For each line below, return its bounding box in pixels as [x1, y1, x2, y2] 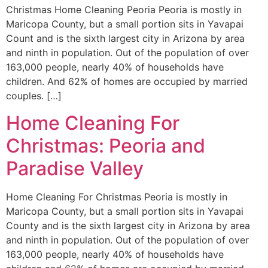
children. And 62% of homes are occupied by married [6, 75, 248, 88]
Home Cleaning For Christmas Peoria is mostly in [6, 190, 227, 203]
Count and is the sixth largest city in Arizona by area [6, 32, 245, 45]
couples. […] [6, 90, 62, 102]
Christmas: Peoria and [6, 133, 205, 157]
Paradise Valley [6, 156, 144, 180]
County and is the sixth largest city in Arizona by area [6, 219, 250, 232]
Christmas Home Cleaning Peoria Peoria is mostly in [6, 4, 242, 16]
